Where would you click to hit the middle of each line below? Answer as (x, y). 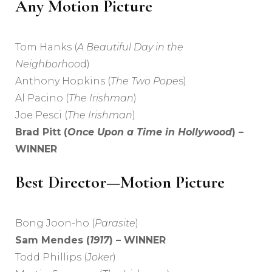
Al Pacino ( (42, 98)
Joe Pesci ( (41, 115)
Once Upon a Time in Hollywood (150, 132)
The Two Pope (144, 81)
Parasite (115, 223)
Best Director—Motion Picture (120, 182)
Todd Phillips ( (51, 257)
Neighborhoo (48, 64)
